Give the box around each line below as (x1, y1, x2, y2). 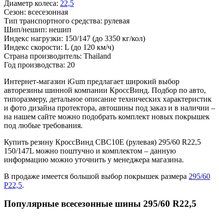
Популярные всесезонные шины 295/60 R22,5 (4, 198, 197, 209)
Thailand (84, 51, 111, 60)
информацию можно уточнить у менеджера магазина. (4, 155, 184, 164)
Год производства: (4, 60, 67, 69)
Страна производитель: (4, 51, 84, 60)
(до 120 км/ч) (71, 43, 114, 51)
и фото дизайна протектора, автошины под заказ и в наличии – (4, 103, 215, 112)
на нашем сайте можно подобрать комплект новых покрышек (4, 112, 210, 121)
